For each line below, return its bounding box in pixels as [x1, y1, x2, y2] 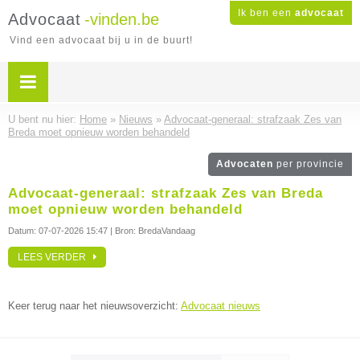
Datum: [8, 226, 39, 235]
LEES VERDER [18, 252, 93, 263]
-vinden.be [84, 10, 159, 28]
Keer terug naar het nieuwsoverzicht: [8, 300, 181, 312]
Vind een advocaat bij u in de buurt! [10, 35, 193, 46]
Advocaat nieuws [181, 300, 260, 312]
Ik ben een [238, 7, 295, 18]
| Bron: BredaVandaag [108, 226, 195, 235]
